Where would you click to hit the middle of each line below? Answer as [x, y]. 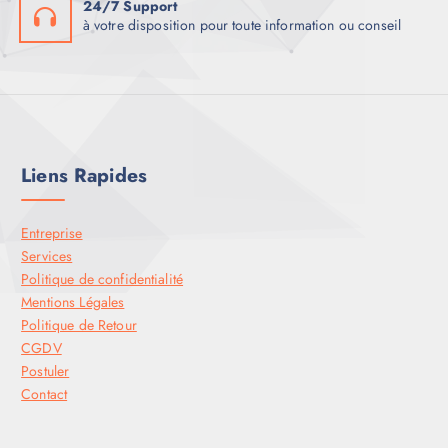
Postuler [45, 371]
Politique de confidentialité [102, 279]
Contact [44, 394]
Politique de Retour [79, 325]
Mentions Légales [73, 302]
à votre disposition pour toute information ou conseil [242, 25]
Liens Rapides [84, 174]
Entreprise [52, 233]
